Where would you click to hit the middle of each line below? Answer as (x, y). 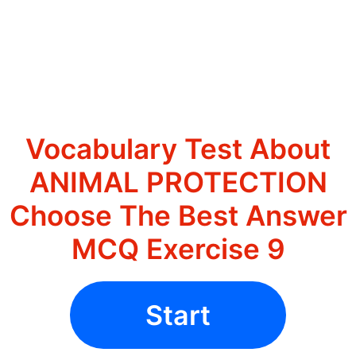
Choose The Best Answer (178, 216)
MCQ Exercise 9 (178, 249)
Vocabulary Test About (178, 149)
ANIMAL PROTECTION (178, 182)
